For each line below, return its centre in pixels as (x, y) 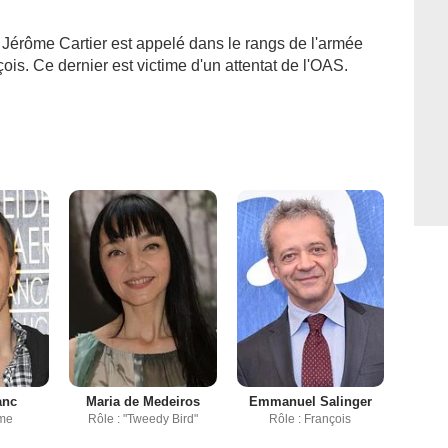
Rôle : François (310, 419)
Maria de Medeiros (142, 402)
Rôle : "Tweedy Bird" (142, 419)
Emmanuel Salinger (310, 402)
